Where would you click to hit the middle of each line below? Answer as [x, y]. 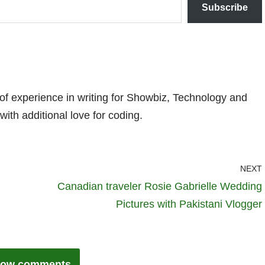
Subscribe [225, 7]
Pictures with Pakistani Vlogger [189, 204]
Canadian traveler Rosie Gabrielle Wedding [160, 186]
